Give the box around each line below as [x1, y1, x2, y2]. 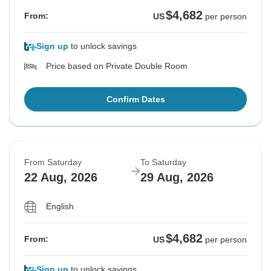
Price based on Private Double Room [46, 61, 188, 71]
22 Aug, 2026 [24, 171, 97, 184]
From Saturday [24, 157, 82, 168]
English [46, 201, 74, 212]
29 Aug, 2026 [140, 171, 214, 184]
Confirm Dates [106, 94, 165, 105]
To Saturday [140, 157, 186, 168]
